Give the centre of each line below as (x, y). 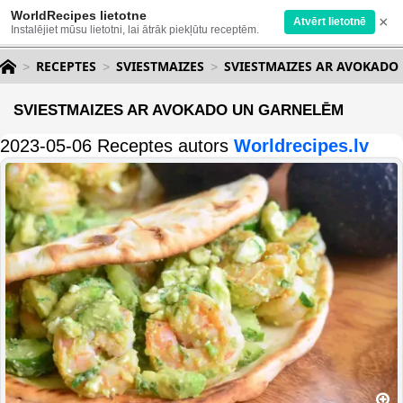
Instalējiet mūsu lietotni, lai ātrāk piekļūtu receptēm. (135, 30)
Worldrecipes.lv (301, 146)
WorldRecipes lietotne (79, 15)
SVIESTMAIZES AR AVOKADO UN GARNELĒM (179, 110)
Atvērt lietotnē (330, 22)
